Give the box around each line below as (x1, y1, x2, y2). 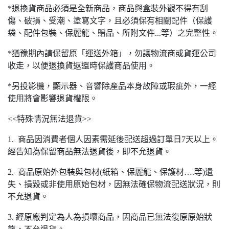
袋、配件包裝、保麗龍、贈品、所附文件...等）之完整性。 (8, 28, 218, 37)
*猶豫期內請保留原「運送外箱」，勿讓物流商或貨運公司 (8, 49, 216, 58)
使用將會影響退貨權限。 (8, 94, 98, 103)
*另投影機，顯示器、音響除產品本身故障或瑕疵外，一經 (8, 81, 216, 90)
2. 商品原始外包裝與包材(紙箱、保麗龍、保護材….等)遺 (8, 167, 213, 176)
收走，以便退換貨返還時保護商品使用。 (8, 61, 155, 70)
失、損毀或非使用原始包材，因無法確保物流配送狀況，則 (8, 179, 220, 189)
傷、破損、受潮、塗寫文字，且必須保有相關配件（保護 (8, 16, 212, 25)
